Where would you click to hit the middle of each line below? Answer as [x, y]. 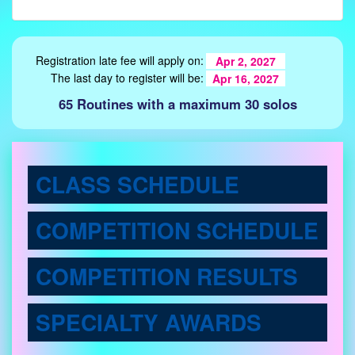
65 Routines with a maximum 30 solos [177, 103]
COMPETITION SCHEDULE [177, 230]
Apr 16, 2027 [246, 78]
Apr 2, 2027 [246, 61]
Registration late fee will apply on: [120, 60]
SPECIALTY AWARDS [149, 322]
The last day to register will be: [127, 77]
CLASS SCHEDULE [137, 184]
